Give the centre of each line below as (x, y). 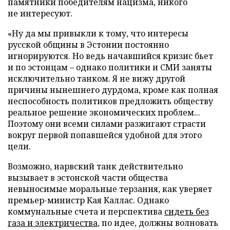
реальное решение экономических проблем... (104, 112)
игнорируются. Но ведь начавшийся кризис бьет (110, 56)
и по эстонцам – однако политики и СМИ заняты (110, 67)
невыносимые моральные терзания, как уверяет (110, 189)
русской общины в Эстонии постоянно (88, 44)
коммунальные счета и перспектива (86, 211)
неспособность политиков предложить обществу (110, 101)
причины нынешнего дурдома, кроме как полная (113, 90)
